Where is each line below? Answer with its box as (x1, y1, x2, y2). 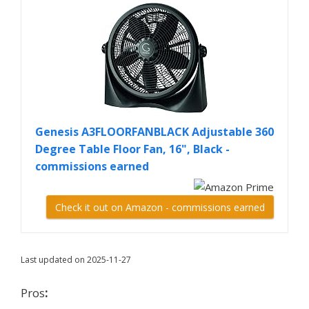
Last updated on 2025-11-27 (21, 254, 131, 266)
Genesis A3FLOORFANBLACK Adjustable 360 (35, 124, 274, 140)
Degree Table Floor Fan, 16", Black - (35, 141, 230, 157)
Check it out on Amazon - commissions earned (55, 201, 265, 215)
